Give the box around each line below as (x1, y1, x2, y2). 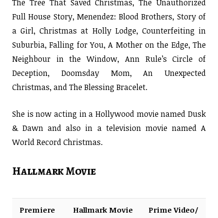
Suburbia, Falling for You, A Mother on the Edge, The (12, 39, 206, 50)
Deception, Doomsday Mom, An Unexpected (12, 67, 206, 78)
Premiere (19, 204, 55, 215)
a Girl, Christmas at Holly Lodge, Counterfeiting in (12, 25, 206, 36)
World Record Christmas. (12, 136, 103, 147)
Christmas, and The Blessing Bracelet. (12, 81, 147, 92)
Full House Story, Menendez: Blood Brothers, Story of (12, 11, 206, 22)
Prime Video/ (148, 204, 199, 215)
